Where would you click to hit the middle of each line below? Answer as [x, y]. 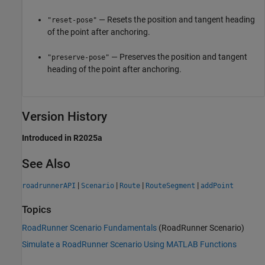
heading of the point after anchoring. [114, 69]
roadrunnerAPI [49, 185]
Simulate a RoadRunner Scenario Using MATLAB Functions [129, 245]
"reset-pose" [72, 20]
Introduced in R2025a [62, 138]
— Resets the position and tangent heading [176, 19]
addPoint [217, 185]
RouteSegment [170, 185]
